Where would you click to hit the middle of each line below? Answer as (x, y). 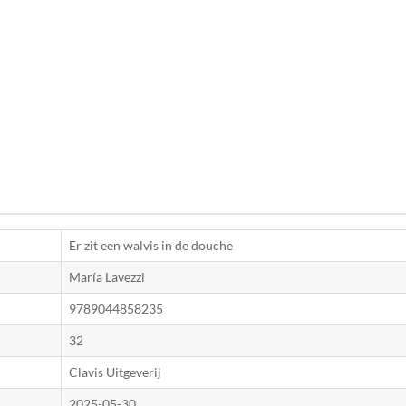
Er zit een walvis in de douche (151, 245)
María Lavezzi (107, 276)
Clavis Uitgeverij (115, 372)
